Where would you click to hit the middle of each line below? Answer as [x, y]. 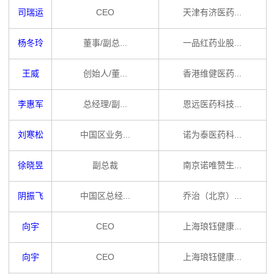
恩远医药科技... [213, 104]
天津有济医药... [213, 12]
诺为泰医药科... [213, 135]
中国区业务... [105, 135]
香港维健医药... [213, 73]
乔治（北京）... [213, 196]
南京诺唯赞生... [213, 165]
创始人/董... [105, 73]
